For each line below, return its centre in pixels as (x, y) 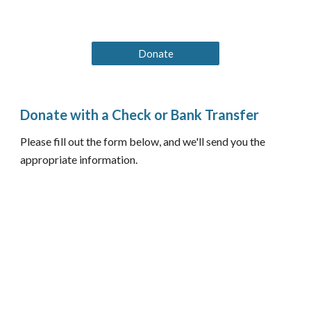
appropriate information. (79, 159)
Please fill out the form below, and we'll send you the (143, 141)
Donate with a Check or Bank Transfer (140, 115)
